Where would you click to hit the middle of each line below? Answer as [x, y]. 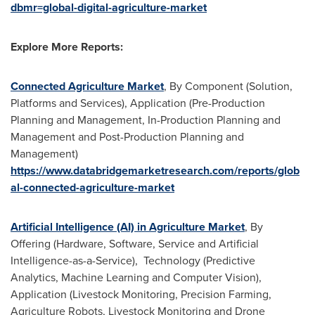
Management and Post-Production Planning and [127, 137]
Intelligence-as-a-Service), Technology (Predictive [133, 261]
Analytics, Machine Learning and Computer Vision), [136, 277]
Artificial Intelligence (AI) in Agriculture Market [128, 227]
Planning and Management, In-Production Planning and [146, 120]
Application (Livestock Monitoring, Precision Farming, [141, 294]
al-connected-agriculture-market [92, 187]
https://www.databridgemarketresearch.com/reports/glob [155, 171]
